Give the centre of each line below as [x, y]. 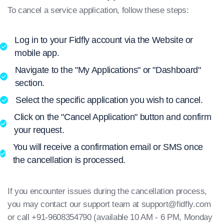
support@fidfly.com [176, 204]
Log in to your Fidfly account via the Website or [104, 40]
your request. [39, 130]
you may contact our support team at [74, 204]
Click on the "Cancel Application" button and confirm [112, 117]
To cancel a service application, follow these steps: [98, 10]
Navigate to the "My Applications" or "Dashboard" [108, 70]
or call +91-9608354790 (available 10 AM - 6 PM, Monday [110, 217]
